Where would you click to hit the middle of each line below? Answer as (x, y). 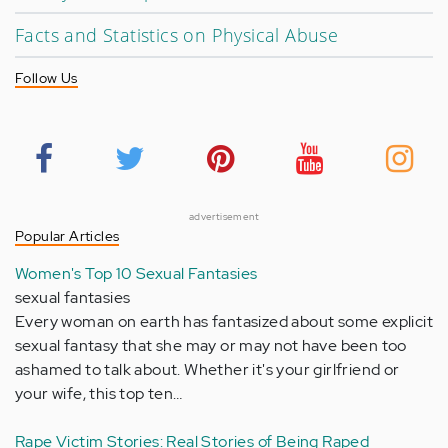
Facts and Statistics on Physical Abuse (177, 34)
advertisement (224, 216)
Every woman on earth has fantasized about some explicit (224, 321)
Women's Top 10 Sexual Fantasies (136, 273)
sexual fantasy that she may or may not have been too (211, 345)
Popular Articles (67, 235)
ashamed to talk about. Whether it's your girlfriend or (207, 369)
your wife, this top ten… (99, 393)
